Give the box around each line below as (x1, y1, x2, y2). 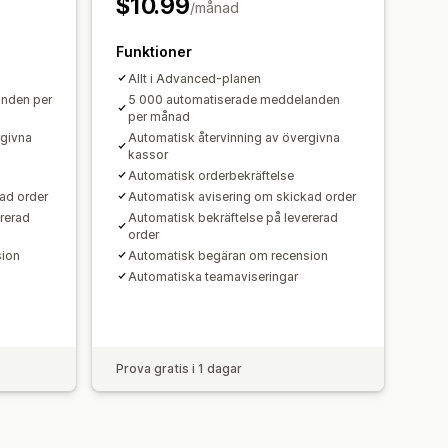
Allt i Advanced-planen (128, 70, 261, 86)
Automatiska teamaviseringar (128, 268, 298, 284)
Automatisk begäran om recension (128, 247, 328, 263)
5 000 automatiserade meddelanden (128, 91, 340, 107)
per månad (128, 108, 190, 124)
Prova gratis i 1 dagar (116, 360, 242, 376)
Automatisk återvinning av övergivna (128, 129, 340, 145)
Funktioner (116, 42, 192, 60)
